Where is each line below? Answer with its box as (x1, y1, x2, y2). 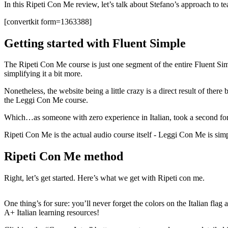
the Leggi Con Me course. (4, 96, 88, 105)
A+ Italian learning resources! (4, 208, 99, 217)
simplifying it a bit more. (4, 69, 82, 78)
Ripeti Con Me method (4, 150, 123, 163)
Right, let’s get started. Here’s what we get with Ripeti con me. (4, 174, 205, 183)
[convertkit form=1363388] (4, 17, 92, 26)
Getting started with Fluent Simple (4, 36, 186, 50)
